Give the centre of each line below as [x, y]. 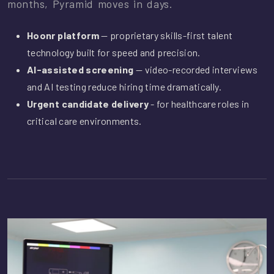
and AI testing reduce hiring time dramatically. [124, 87]
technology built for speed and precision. [114, 53]
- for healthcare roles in [199, 104]
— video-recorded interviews [196, 70]
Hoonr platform [63, 35]
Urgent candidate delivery [88, 104]
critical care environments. [84, 121]
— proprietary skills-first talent [166, 35]
